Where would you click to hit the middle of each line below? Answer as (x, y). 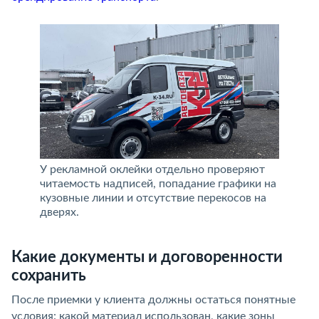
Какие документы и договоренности (147, 257)
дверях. (59, 212)
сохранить (49, 276)
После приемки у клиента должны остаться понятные (153, 300)
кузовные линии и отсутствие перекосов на (153, 198)
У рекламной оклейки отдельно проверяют (152, 169)
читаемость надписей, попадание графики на (158, 184)
